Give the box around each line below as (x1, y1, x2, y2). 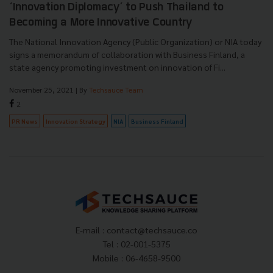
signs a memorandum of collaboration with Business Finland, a (9, 48, 245, 60)
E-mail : (76, 224, 107, 236)
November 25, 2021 (9, 84, 74, 94)
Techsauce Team (89, 84, 143, 94)
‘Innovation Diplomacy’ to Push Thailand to (9, 1, 224, 13)
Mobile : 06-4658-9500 (93, 252, 180, 264)
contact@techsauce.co (107, 224, 197, 236)
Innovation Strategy (46, 116, 105, 125)
